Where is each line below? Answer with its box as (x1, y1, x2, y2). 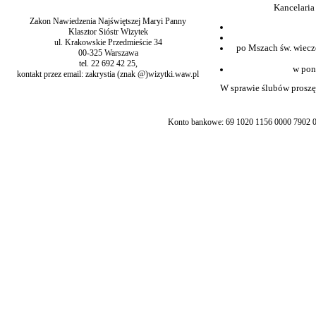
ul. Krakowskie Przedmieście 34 (54, 37, 162, 48)
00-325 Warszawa (78, 48, 138, 59)
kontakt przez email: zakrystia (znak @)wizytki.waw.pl (17, 69, 199, 80)
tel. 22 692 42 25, (78, 59, 138, 69)
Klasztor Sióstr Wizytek (68, 27, 148, 37)
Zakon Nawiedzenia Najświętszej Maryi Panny (30, 16, 186, 27)
